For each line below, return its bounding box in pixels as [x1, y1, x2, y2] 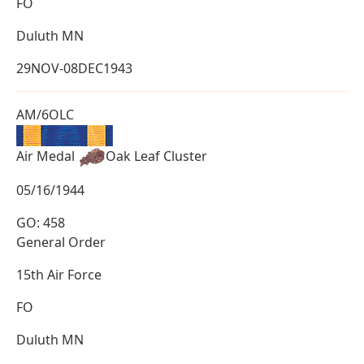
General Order [16, 233, 106, 252]
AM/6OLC [16, 106, 74, 124]
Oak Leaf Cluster [106, 146, 207, 165]
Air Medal [16, 146, 78, 165]
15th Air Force [16, 266, 102, 284]
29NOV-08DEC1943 [16, 59, 132, 78]
